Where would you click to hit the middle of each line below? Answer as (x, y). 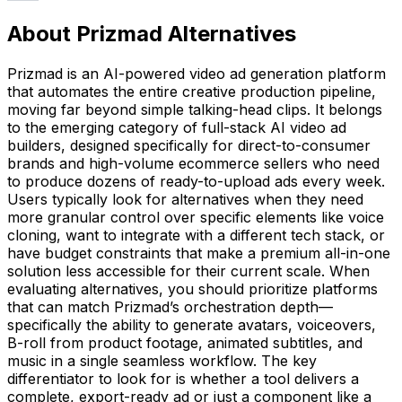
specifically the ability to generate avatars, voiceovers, (192, 324)
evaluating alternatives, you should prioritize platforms (192, 288)
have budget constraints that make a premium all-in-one (199, 253)
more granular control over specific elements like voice (196, 217)
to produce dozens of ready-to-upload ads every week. (196, 181)
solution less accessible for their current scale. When (188, 271)
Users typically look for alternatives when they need (185, 199)
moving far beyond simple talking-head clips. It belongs (195, 109)
